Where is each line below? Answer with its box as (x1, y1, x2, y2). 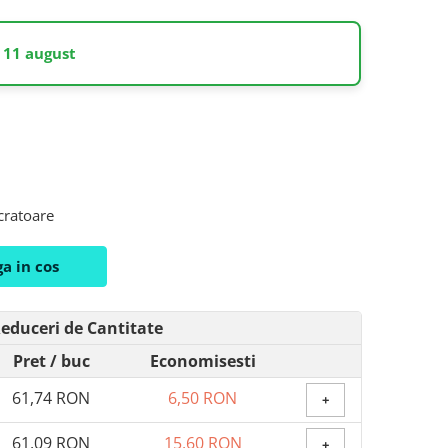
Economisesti (149, 350, 256, 373)
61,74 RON (12, 387, 90, 410)
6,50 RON (168, 387, 237, 410)
